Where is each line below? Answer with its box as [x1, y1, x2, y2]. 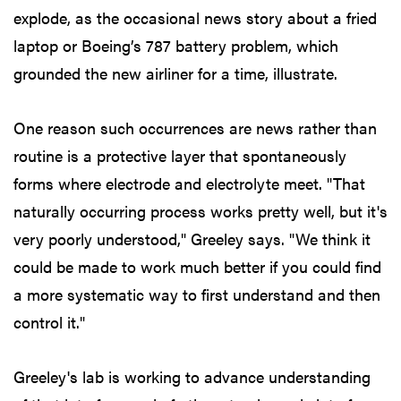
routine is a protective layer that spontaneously [13, 143, 346, 166]
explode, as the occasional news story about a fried [13, 5, 377, 29]
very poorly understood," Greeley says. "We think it [13, 226, 371, 250]
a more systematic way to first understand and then [13, 282, 380, 305]
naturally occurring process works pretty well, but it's [13, 199, 388, 222]
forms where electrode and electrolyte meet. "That [13, 171, 365, 194]
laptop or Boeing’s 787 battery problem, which [13, 33, 338, 56]
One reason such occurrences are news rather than [13, 115, 377, 139]
